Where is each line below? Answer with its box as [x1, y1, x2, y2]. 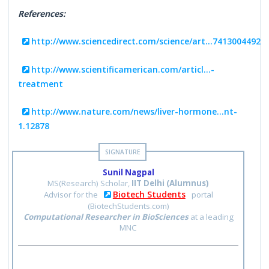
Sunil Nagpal [102, 166, 154, 178]
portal [189, 189, 213, 200]
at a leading [188, 211, 234, 222]
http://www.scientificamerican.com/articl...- [31, 63, 215, 75]
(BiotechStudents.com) [87, 200, 169, 211]
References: [18, 7, 66, 19]
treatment [18, 77, 64, 89]
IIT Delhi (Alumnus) [131, 177, 210, 189]
